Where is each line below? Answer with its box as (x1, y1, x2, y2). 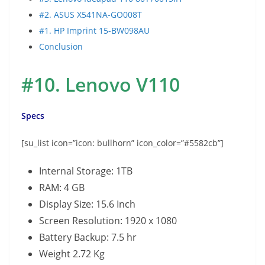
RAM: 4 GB (39, 180, 85, 194)
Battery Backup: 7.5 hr (39, 230, 137, 244)
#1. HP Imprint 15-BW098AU (39, 24, 150, 36)
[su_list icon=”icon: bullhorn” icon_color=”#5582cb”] (21, 137, 224, 148)
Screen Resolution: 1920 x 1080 (39, 214, 177, 227)
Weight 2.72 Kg (39, 247, 105, 260)
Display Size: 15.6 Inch (39, 197, 135, 211)
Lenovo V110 (65, 71, 180, 97)
